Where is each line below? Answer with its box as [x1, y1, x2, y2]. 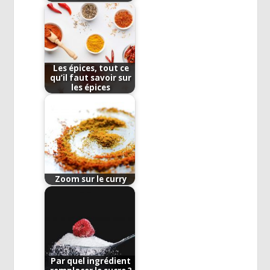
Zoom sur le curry [54, 174, 127, 185]
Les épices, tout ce [52, 63, 129, 74]
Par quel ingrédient [51, 256, 131, 267]
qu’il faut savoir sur [50, 72, 132, 84]
